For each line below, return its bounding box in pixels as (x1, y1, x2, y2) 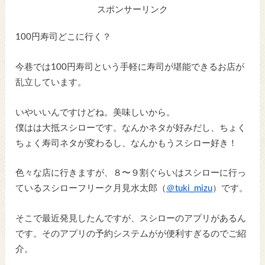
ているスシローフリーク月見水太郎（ (15, 184, 167, 193)
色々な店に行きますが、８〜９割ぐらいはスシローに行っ (15, 169, 247, 178)
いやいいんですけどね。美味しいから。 (15, 108, 176, 117)
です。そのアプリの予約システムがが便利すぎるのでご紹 (15, 229, 247, 238)
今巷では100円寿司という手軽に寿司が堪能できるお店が (15, 63, 245, 72)
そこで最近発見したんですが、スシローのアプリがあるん (15, 214, 247, 223)
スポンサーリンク (96, 5, 168, 14)
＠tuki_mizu (166, 184, 213, 193)
